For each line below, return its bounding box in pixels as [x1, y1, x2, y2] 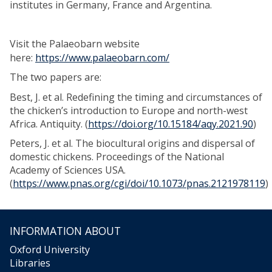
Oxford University [10, 243, 90, 257]
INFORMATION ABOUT [10, 223, 121, 239]
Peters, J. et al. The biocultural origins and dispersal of [10, 137, 255, 151]
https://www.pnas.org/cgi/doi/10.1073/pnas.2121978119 [13, 177, 265, 191]
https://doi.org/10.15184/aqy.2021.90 [88, 117, 253, 131]
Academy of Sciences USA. [10, 163, 126, 177]
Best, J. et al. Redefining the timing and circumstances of [10, 90, 262, 104]
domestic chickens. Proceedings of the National [10, 150, 224, 164]
